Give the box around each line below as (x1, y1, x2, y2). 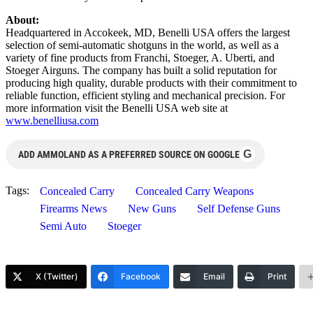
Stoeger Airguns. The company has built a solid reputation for (6, 64, 277, 76)
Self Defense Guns (197, 202, 280, 214)
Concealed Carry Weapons (136, 184, 254, 197)
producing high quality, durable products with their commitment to (6, 76, 297, 89)
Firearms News (40, 202, 107, 214)
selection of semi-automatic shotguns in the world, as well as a (6, 38, 279, 51)
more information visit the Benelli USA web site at (6, 101, 228, 114)
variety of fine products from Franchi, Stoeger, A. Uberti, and (6, 51, 275, 64)
